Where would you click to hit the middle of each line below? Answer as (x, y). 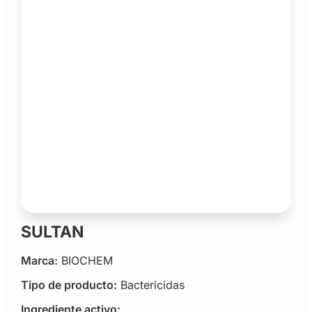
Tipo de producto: (69, 284)
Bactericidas (152, 284)
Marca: (39, 260)
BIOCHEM (87, 260)
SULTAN (52, 232)
